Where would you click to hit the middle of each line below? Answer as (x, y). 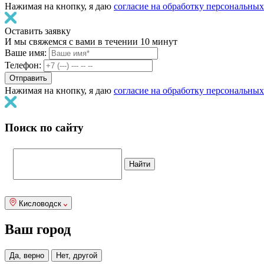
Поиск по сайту (44, 127)
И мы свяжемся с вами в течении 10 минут (91, 42)
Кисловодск (40, 204)
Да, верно (27, 255)
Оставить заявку (38, 31)
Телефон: (23, 65)
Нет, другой (77, 255)
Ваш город (38, 229)
